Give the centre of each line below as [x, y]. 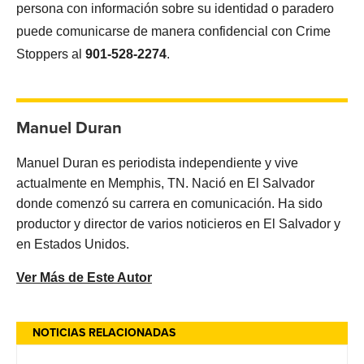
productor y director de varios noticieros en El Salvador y [178, 224]
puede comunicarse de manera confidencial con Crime [173, 32]
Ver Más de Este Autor [84, 278]
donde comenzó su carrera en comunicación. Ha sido [169, 204]
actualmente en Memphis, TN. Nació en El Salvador [165, 184]
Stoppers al [51, 54]
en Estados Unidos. [73, 245]
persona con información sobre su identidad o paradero [175, 9]
